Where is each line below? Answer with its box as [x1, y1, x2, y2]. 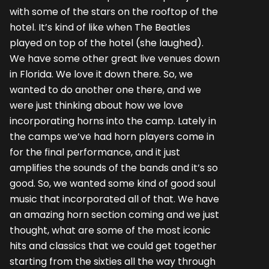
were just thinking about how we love [10, 98, 183, 112]
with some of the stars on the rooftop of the [10, 4, 218, 19]
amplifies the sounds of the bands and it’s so [10, 160, 218, 175]
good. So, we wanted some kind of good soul [10, 176, 216, 190]
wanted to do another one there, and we [10, 82, 201, 97]
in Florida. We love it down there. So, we [10, 67, 193, 81]
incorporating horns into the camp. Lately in [10, 113, 216, 128]
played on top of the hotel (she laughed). [10, 35, 204, 50]
